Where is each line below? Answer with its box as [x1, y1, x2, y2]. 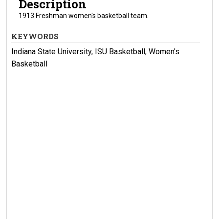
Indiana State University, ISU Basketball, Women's [11, 46, 180, 56]
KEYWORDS [11, 31, 59, 41]
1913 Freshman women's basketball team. [18, 12, 149, 20]
